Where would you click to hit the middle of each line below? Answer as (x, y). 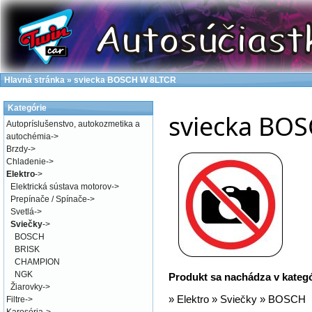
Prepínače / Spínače (49, 199)
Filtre (16, 299)
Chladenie (26, 162)
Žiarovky (26, 287)
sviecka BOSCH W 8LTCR (125, 80)
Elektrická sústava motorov (61, 187)
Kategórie (27, 108)
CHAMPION (37, 262)
